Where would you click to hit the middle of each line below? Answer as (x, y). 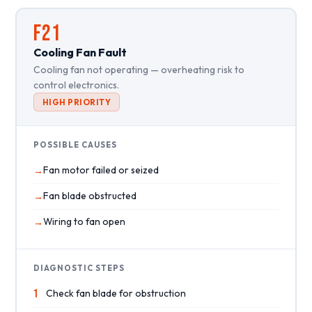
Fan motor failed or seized (101, 170)
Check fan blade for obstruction (116, 293)
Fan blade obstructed (89, 195)
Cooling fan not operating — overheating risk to (139, 69)
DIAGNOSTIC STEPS (79, 268)
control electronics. (76, 85)
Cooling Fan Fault (80, 52)
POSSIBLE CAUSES (75, 145)
